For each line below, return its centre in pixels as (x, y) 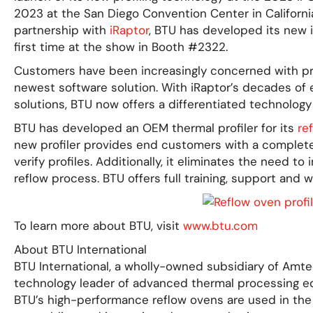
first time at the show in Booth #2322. (121, 46)
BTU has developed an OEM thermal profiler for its (156, 128)
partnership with (62, 30)
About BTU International (80, 249)
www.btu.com (220, 225)
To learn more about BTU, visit (99, 225)
